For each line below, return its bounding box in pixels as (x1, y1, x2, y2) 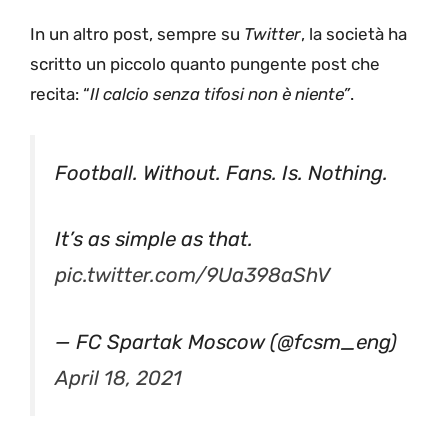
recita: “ (30, 84, 90, 105)
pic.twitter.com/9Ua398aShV (55, 263, 330, 288)
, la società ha (301, 24, 407, 45)
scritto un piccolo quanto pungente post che (30, 54, 380, 75)
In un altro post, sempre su (30, 24, 244, 45)
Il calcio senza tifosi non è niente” (90, 84, 350, 105)
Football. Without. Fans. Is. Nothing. (55, 160, 388, 185)
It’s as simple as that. (55, 227, 253, 252)
